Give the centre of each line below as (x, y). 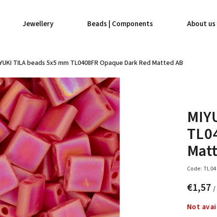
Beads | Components (120, 24)
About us (201, 24)
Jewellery (38, 24)
